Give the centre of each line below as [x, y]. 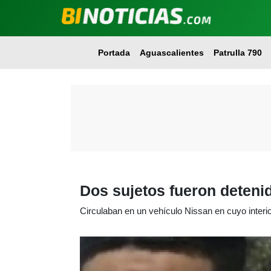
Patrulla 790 [237, 53]
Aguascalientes [171, 53]
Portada [114, 53]
